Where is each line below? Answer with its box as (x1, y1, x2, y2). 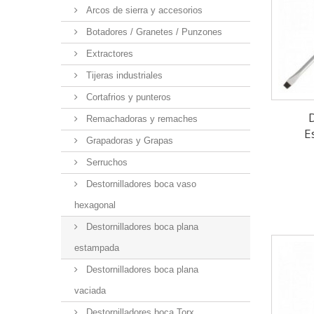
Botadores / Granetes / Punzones (83, 27, 222, 38)
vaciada (74, 285, 106, 296)
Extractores (83, 48, 133, 60)
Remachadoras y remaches (83, 114, 198, 125)
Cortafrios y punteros (83, 92, 171, 103)
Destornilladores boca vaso (83, 179, 196, 190)
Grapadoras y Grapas (83, 135, 173, 146)
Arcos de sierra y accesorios (83, 5, 203, 16)
